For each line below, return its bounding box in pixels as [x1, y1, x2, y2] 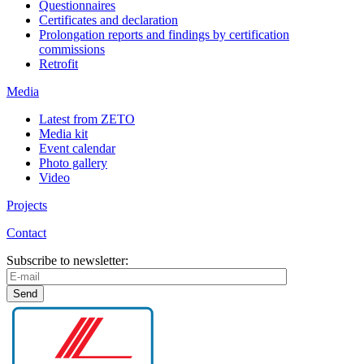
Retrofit [39, 56, 78, 71]
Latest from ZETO [39, 111, 135, 126]
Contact [6, 225, 46, 240]
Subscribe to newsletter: [6, 253, 128, 267]
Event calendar [39, 141, 115, 155]
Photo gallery [39, 155, 107, 170]
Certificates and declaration [39, 12, 178, 27]
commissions [39, 41, 105, 56]
